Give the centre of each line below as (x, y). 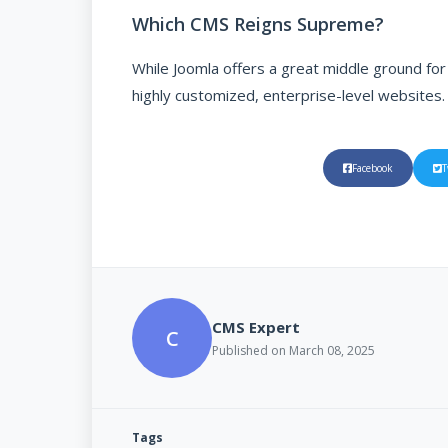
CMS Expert (256, 327)
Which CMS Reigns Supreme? (258, 24)
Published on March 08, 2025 (293, 351)
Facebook (372, 168)
